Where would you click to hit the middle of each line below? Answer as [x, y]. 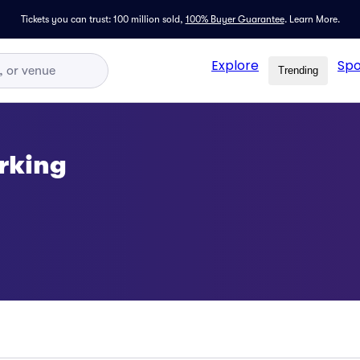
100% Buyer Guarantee [235, 19]
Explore [235, 65]
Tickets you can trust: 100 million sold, [102, 19]
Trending [298, 70]
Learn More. [314, 19]
